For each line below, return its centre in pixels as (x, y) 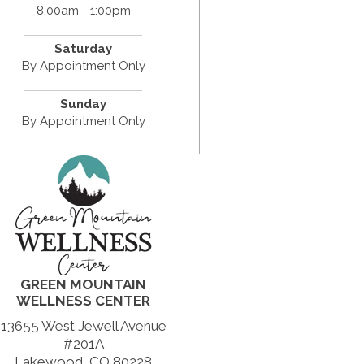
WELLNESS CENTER (84, 300)
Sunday (84, 104)
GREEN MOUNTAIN (84, 284)
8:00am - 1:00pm (83, 10)
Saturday (84, 48)
